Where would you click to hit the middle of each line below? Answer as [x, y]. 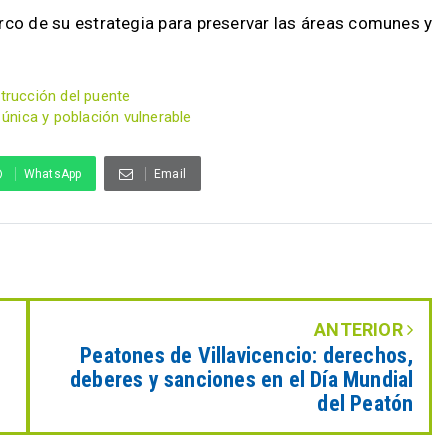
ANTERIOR [361, 329]
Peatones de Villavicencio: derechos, [247, 355]
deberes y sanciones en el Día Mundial [241, 379]
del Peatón [365, 403]
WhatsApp [52, 174]
